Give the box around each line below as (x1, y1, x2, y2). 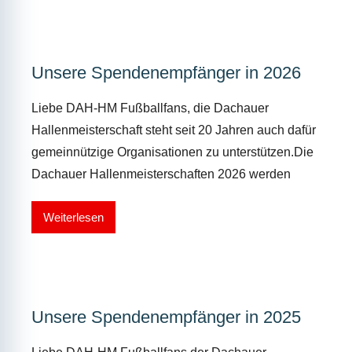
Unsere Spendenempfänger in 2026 (31, 63, 301, 83)
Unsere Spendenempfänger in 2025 (31, 307, 301, 328)
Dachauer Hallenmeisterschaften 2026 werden (31, 167, 291, 181)
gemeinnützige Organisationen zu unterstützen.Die (31, 145, 313, 159)
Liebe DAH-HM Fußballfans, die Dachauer (31, 101, 269, 115)
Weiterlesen (43, 210, 104, 224)
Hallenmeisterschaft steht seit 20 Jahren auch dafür (31, 123, 316, 137)
